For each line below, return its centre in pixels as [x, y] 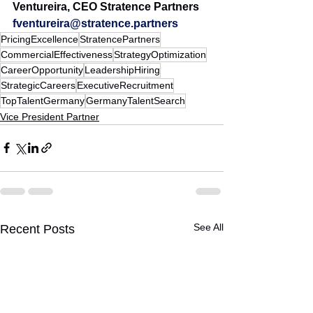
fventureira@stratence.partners [95, 23]
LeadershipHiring [122, 70]
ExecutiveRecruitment [125, 85]
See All [209, 227]
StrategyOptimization [160, 54]
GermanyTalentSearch [136, 100]
